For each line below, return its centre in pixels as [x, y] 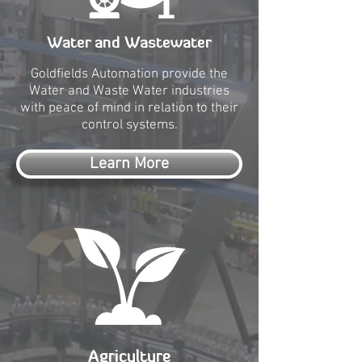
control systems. [129, 125]
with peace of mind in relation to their [129, 108]
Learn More [129, 164]
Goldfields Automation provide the [129, 74]
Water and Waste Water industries [129, 91]
